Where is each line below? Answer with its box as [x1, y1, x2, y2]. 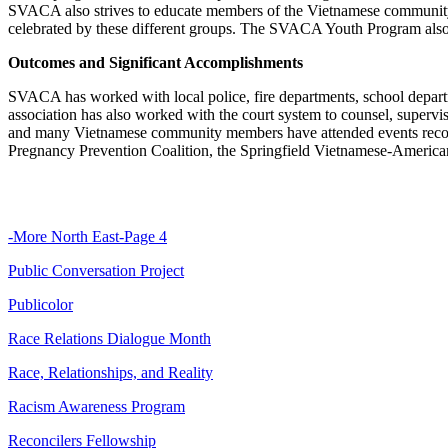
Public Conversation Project [8, 262, 184, 279]
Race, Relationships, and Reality [8, 364, 213, 381]
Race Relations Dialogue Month [8, 330, 211, 347]
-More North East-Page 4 [8, 228, 167, 245]
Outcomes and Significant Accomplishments [8, 54, 303, 71]
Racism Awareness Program [8, 398, 185, 415]
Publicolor [8, 296, 73, 313]
